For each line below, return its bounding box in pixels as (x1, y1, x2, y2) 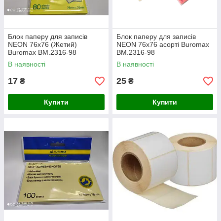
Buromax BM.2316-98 (8, 48, 76, 56)
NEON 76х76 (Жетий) (8, 40, 77, 48)
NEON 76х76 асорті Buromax (116, 40, 209, 48)
